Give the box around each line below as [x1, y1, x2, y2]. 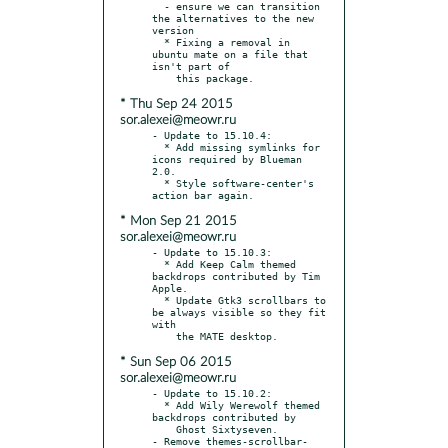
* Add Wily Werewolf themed [152, 398, 164, 411]
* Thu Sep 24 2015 [120, 97, 233, 111]
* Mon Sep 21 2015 [120, 214, 237, 228]
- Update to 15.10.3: [152, 245, 272, 258]
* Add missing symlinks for [152, 140, 164, 153]
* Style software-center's [152, 176, 164, 189]
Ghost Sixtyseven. [152, 422, 176, 435]
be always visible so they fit [152, 305, 326, 318]
